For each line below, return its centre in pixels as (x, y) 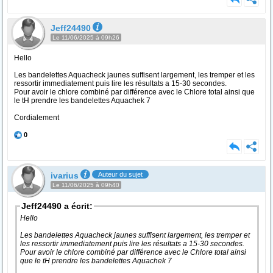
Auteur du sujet (120, 174)
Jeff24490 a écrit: (57, 206)
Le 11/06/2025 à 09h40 (86, 185)
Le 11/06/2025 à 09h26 (86, 37)
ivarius (65, 175)
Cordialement (37, 118)
